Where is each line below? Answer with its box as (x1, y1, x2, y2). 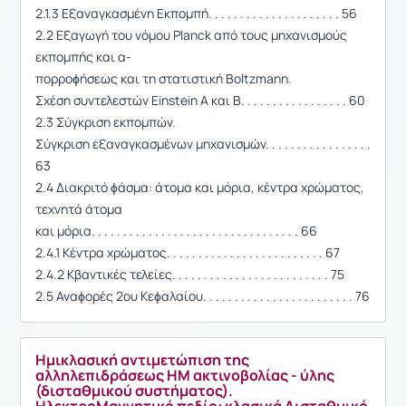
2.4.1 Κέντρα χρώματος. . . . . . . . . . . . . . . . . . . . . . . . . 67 (35, 243, 340, 261)
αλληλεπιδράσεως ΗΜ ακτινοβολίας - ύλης (35, 364, 334, 385)
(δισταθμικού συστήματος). (35, 380, 233, 401)
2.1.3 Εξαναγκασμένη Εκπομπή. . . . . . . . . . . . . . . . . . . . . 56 (35, 4, 357, 22)
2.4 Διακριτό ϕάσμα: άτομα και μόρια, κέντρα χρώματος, (35, 178, 364, 196)
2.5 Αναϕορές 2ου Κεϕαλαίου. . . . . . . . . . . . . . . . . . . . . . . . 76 (35, 286, 370, 304)
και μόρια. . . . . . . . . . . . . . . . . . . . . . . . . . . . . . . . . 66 (35, 221, 317, 239)
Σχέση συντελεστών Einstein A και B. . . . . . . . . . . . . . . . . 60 (35, 91, 365, 109)
